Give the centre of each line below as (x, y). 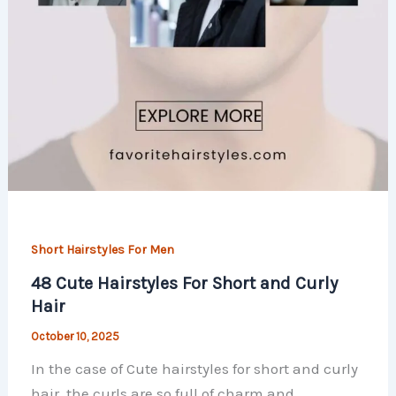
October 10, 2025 (75, 337)
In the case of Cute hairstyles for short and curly (194, 369)
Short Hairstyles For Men (102, 249)
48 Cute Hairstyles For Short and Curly (184, 284)
